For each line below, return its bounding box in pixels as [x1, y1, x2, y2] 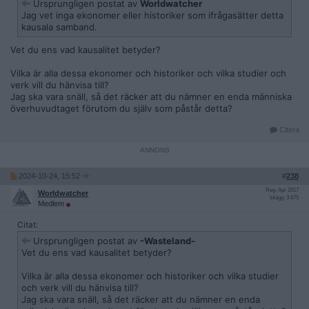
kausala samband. [21, 21, 97, 32]
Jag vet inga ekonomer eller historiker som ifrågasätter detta [21, 10, 283, 21]
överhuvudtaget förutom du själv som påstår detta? [10, 103, 232, 114]
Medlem [38, 199, 66, 208]
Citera [277, 126, 299, 134]
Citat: [17, 220, 38, 230]
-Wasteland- [140, 235, 195, 246]
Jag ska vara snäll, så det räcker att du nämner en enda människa [10, 91, 292, 102]
